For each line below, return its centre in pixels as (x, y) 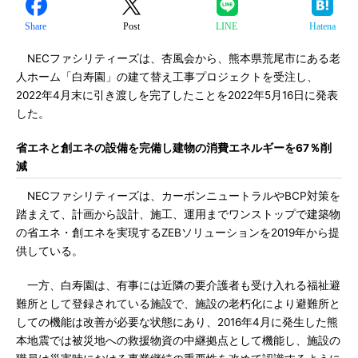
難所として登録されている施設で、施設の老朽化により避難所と (178, 304)
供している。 (50, 251)
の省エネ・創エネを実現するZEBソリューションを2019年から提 (178, 233)
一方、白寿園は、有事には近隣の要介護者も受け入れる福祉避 (178, 285)
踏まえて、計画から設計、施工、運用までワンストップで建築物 (178, 214)
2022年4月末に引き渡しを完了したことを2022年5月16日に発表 (177, 95)
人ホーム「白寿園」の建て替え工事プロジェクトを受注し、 (167, 77)
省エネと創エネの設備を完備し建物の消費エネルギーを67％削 (174, 148)
